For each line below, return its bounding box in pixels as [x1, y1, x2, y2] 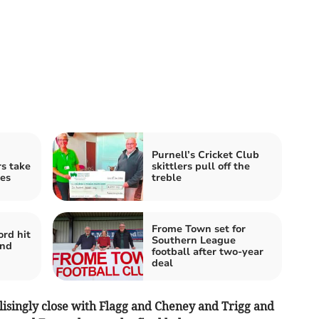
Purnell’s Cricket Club [152, 148, 259, 162]
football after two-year [152, 245, 263, 259]
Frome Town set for [152, 222, 246, 236]
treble [152, 171, 182, 185]
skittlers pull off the [152, 159, 250, 174]
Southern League [152, 234, 236, 248]
